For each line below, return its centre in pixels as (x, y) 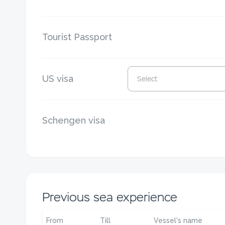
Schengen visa (74, 120)
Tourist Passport (77, 37)
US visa (58, 79)
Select (147, 79)
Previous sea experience (110, 197)
